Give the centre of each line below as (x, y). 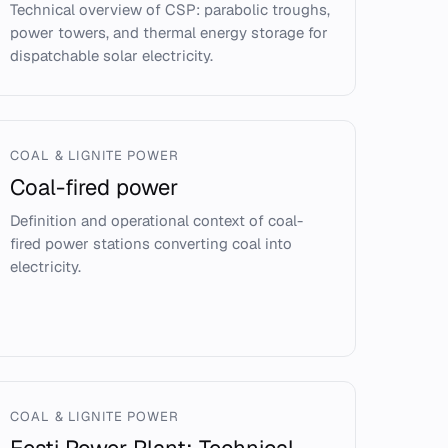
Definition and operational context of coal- (157, 220)
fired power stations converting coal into (151, 243)
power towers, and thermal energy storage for (169, 32)
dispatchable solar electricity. (112, 55)
